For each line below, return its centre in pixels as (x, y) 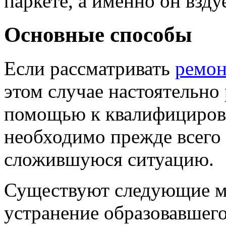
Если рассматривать (90, 68)
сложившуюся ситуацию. (109, 159)
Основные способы (98, 34)
